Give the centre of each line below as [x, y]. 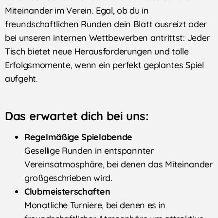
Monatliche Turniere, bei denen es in [95, 205]
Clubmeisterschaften [67, 192]
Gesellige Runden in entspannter [89, 151]
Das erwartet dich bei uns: [77, 116]
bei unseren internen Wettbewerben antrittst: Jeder [108, 38]
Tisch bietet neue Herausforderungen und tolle [97, 52]
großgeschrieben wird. [68, 178]
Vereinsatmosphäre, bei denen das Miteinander [118, 164]
